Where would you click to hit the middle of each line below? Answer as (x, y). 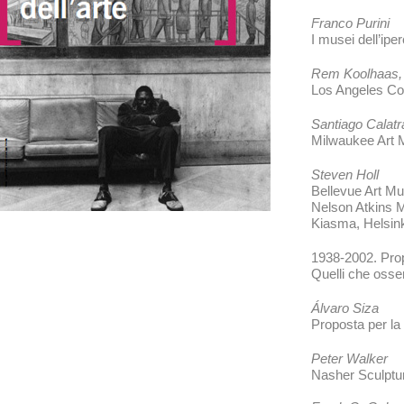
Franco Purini (350, 23)
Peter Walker (349, 358)
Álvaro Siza (345, 308)
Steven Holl (345, 174)
